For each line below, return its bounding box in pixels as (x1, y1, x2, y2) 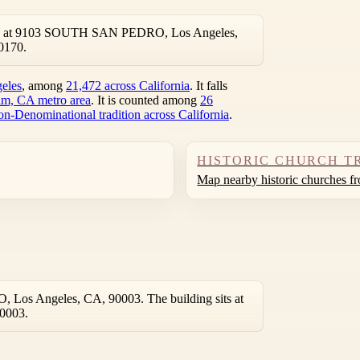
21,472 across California (66, 79, 190, 93)
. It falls (190, 79, 227, 93)
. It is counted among (91, 93, 200, 108)
